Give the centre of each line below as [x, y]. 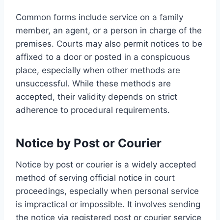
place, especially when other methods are [98, 70]
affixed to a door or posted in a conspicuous [103, 57]
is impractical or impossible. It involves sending [108, 204]
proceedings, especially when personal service [107, 191]
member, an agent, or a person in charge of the [109, 30]
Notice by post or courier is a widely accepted [106, 164]
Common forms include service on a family [99, 17]
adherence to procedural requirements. [93, 110]
